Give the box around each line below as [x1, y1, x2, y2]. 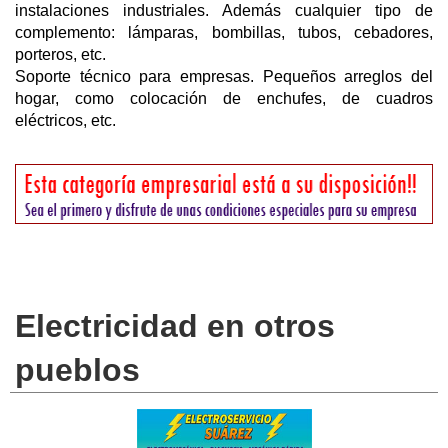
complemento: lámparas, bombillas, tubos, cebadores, [15, 23, 433, 41]
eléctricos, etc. [15, 111, 116, 129]
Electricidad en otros [15, 308, 335, 345]
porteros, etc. [15, 45, 106, 63]
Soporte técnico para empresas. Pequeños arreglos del [15, 67, 433, 85]
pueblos [15, 352, 140, 389]
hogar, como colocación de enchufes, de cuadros [15, 89, 433, 107]
